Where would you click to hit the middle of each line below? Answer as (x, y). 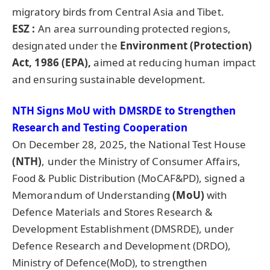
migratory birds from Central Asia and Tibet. (118, 12)
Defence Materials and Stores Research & (112, 212)
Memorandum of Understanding (93, 195)
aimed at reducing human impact (174, 63)
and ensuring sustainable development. (109, 80)
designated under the (66, 46)
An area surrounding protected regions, (133, 29)
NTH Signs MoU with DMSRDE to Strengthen (124, 111)
